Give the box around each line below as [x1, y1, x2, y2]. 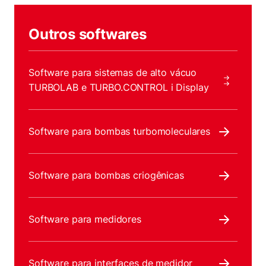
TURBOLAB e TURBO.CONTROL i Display [28, 81, 209, 93]
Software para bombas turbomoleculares [28, 125, 211, 137]
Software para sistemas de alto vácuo [28, 66, 197, 78]
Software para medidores [28, 213, 141, 225]
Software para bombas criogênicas [28, 169, 184, 181]
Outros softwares [28, 26, 147, 43]
